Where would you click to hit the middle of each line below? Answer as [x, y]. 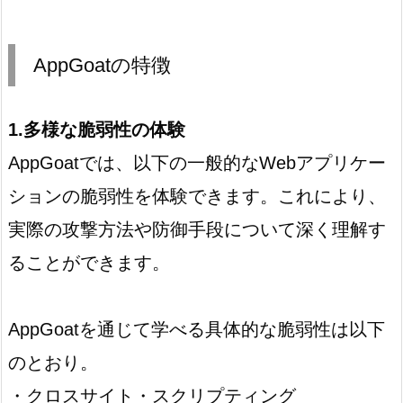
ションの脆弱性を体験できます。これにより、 [197, 196]
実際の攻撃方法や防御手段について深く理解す [197, 229]
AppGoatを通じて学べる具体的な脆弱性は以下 [197, 329]
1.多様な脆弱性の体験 [97, 129]
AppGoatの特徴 [102, 65]
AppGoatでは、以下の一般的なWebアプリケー [197, 162]
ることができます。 [89, 262]
